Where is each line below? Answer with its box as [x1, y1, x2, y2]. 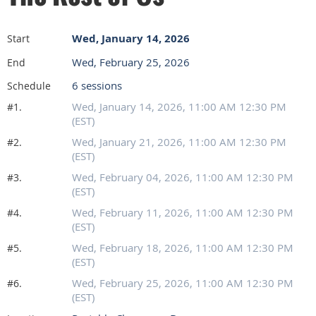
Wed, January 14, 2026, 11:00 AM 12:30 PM [72, 99, 286, 114]
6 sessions [72, 78, 122, 92]
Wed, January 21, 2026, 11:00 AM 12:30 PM [72, 135, 286, 149]
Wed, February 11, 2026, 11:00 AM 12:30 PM [72, 205, 293, 219]
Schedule [7, 79, 51, 92]
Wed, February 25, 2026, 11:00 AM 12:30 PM [72, 276, 293, 290]
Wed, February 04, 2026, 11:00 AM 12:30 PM [72, 170, 293, 184]
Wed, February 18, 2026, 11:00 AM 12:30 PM [72, 241, 293, 255]
